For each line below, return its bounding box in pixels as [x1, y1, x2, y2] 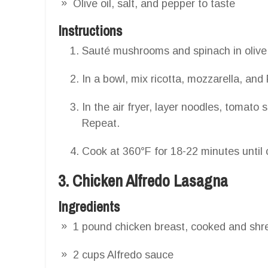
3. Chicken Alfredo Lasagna [58, 169, 228, 191]
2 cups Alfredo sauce [73, 248, 173, 261]
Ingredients [58, 196, 120, 216]
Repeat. [82, 117, 120, 129]
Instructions [58, 20, 122, 40]
